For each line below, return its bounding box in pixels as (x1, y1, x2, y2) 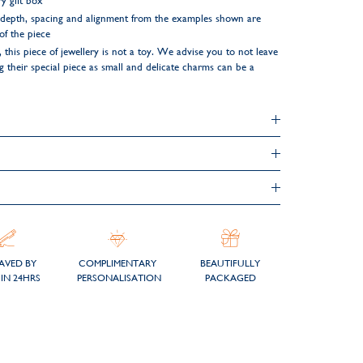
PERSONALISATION (77, 272, 162, 284)
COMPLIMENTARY (79, 258, 157, 269)
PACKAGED (204, 272, 256, 284)
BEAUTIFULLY (200, 258, 261, 269)
